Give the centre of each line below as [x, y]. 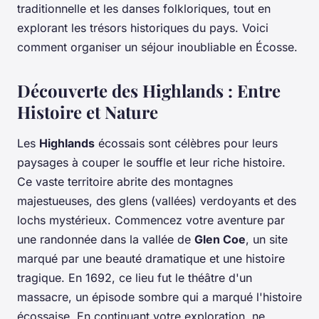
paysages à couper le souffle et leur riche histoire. [151, 162]
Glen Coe [220, 239]
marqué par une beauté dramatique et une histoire [151, 258]
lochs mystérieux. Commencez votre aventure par [151, 220]
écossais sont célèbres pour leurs [186, 143]
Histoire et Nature [88, 111]
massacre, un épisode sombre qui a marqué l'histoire [159, 297]
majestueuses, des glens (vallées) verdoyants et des [157, 200]
